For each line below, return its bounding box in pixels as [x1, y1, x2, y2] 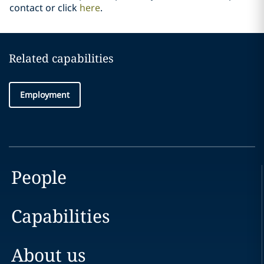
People [11, 165, 67, 190]
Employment [20, 89, 70, 101]
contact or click [9, 1, 77, 15]
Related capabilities [9, 51, 114, 67]
